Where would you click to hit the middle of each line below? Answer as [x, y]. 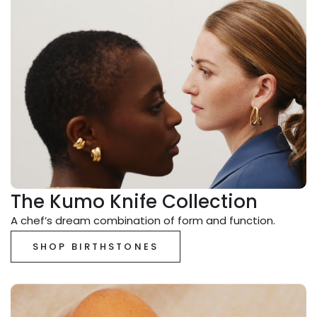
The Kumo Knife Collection [134, 201]
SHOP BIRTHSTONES [96, 246]
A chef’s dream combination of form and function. [143, 220]
